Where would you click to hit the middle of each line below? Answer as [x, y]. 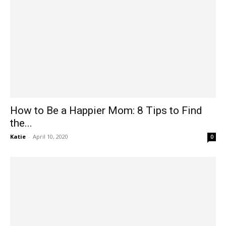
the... [21, 123]
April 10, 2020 [50, 137]
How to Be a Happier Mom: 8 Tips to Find [106, 111]
